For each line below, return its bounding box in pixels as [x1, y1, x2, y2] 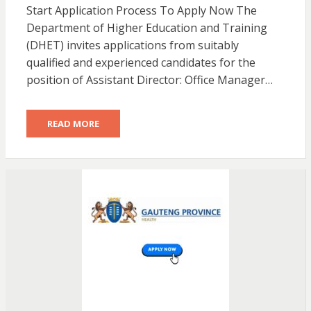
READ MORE [47, 117, 99, 131]
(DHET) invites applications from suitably [26, 37, 239, 53]
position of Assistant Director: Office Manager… [26, 72, 273, 88]
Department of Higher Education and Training [26, 20, 267, 36]
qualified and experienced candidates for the [26, 55, 255, 71]
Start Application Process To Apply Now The [26, 3, 257, 19]
